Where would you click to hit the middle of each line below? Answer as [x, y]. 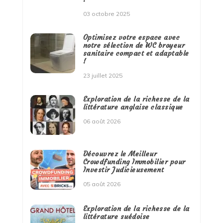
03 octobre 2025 [106, 14]
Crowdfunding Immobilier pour [134, 162]
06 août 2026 [102, 121]
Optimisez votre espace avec [131, 38]
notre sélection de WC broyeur [134, 46]
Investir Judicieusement [123, 170]
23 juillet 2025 [103, 76]
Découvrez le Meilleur [120, 154]
